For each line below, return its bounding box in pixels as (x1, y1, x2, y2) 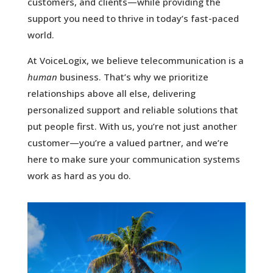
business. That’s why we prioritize (57, 71, 208, 83)
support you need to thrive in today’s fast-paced (27, 12, 239, 24)
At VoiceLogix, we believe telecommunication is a (27, 54, 244, 66)
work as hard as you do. (27, 169, 131, 182)
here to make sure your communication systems (27, 153, 240, 165)
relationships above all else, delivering (27, 87, 196, 99)
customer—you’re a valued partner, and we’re (27, 136, 229, 149)
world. (27, 29, 54, 41)
